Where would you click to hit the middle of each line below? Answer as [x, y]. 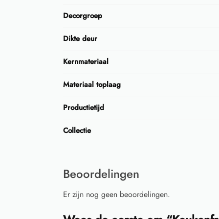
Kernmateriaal [86, 61]
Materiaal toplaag [92, 84]
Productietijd [84, 107]
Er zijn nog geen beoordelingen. [116, 194]
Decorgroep [83, 15]
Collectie [77, 130]
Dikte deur [80, 38]
